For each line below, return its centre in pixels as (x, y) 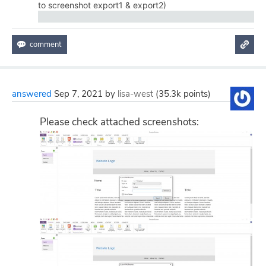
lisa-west (135, 94)
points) (196, 94)
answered (32, 94)
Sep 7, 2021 (78, 94)
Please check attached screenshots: (119, 122)
